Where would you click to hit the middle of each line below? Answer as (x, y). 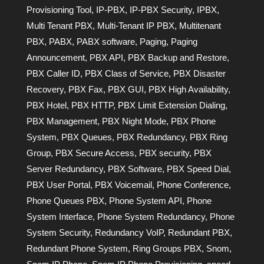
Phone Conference (192, 184)
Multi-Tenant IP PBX (136, 25)
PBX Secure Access (95, 153)
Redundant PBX (199, 232)
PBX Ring (208, 137)
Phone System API (145, 200)
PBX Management (62, 121)
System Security (58, 232)
